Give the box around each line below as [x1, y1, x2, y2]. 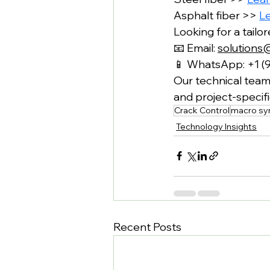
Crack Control [174, 104, 230, 116]
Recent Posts [113, 219, 182, 234]
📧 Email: [174, 40, 218, 55]
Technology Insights [176, 121, 257, 132]
